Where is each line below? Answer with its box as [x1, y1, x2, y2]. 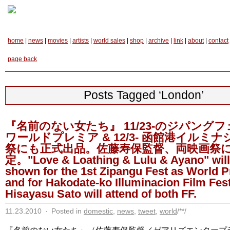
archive [148, 37, 169, 44]
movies [48, 37, 68, 44]
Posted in [49, 207, 84, 215]
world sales [93, 37, 125, 44]
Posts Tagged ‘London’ [84, 88, 204, 102]
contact [208, 37, 228, 44]
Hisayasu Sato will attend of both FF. [5, 187, 197, 200]
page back [8, 55, 37, 63]
